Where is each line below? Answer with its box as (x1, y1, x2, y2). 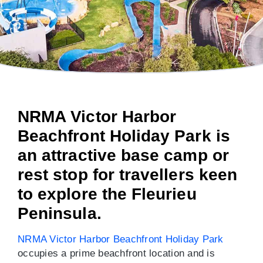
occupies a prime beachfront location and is (18, 248, 215, 259)
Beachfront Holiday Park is (18, 127, 230, 145)
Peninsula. (18, 204, 102, 222)
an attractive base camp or (18, 146, 229, 164)
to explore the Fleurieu (18, 185, 197, 203)
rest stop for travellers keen (18, 166, 238, 184)
